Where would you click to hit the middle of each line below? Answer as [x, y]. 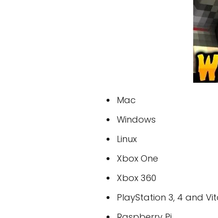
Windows [136, 119]
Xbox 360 [136, 178]
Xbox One [137, 158]
